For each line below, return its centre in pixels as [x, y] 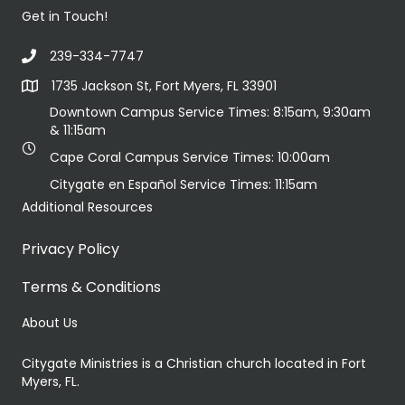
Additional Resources [87, 207]
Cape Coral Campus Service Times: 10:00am [190, 158]
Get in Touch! [65, 17]
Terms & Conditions [91, 287]
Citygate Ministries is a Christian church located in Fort [194, 364]
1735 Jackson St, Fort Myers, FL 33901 [164, 86]
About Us [50, 323]
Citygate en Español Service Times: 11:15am [184, 185]
